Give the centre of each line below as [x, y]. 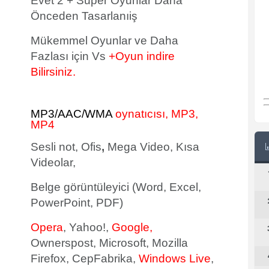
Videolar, [53, 162]
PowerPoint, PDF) [77, 203]
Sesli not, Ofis [66, 147]
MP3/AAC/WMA [73, 114]
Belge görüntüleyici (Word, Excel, [116, 187]
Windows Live [173, 258]
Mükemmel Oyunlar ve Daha [104, 41]
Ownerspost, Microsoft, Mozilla [109, 243]
